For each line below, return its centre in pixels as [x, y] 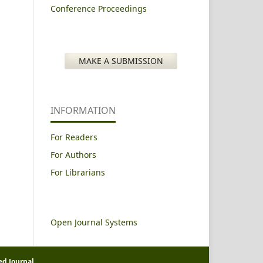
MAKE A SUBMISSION [121, 60]
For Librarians [78, 172]
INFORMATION [83, 110]
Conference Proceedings [99, 8]
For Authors [73, 154]
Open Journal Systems [94, 222]
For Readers [74, 137]
